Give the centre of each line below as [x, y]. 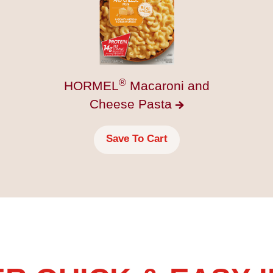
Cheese [114, 104]
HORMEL [91, 86]
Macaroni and [168, 86]
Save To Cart [136, 139]
